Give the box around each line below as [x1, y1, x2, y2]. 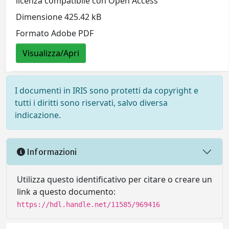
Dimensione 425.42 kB [16, 11, 102, 23]
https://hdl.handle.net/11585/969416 [17, 200, 160, 209]
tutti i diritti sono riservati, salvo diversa [15, 97, 168, 109]
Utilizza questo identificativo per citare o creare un [17, 174, 212, 186]
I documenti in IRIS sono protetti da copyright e [15, 85, 198, 97]
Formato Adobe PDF [16, 28, 94, 39]
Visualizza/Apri [22, 48, 80, 59]
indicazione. [15, 109, 61, 121]
